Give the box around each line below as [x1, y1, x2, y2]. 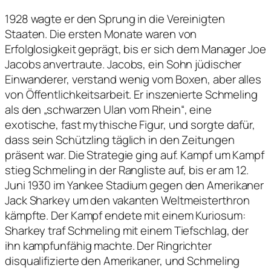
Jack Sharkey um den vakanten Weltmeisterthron [5, 192, 250, 209]
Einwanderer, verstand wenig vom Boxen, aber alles [5, 71, 262, 88]
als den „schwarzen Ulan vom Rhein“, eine [5, 102, 212, 118]
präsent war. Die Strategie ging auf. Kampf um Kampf [5, 147, 264, 163]
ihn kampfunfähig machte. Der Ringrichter [5, 238, 212, 254]
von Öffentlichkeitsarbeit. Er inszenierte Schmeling [5, 87, 258, 103]
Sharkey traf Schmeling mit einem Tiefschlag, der [5, 223, 249, 239]
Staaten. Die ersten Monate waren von [5, 26, 197, 42]
